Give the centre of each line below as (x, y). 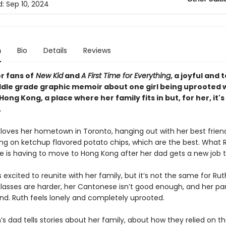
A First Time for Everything (126, 76)
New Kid (48, 76)
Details (55, 50)
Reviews (97, 50)
